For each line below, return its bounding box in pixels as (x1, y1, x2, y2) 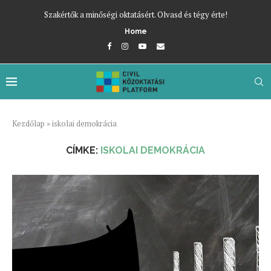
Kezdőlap (12, 118, 45, 129)
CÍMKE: (66, 145, 100, 156)
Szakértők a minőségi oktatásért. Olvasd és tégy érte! (44, 9, 227, 20)
